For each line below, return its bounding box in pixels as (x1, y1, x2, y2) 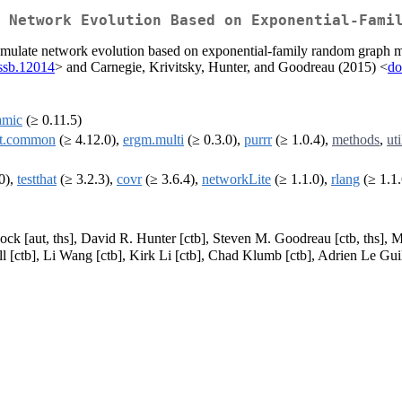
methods (332, 132, 380, 148)
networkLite (202, 171, 271, 188)
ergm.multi (123, 132, 184, 148)
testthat (17, 171, 57, 188)
